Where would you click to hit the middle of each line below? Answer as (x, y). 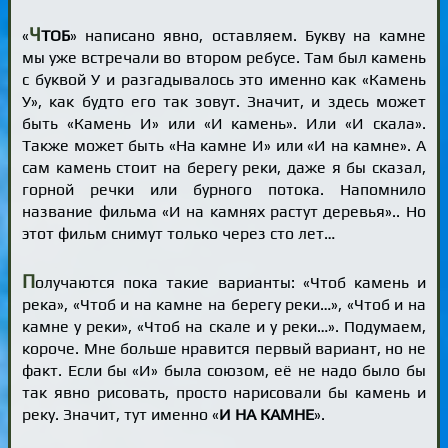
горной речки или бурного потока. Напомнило (224, 190)
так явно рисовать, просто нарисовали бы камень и (224, 392)
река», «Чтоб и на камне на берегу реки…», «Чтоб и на (224, 304)
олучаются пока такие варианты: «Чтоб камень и (230, 282)
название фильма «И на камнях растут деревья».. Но (224, 212)
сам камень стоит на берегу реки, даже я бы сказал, (224, 168)
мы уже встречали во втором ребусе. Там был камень (224, 58)
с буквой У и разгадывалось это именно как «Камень (224, 80)
